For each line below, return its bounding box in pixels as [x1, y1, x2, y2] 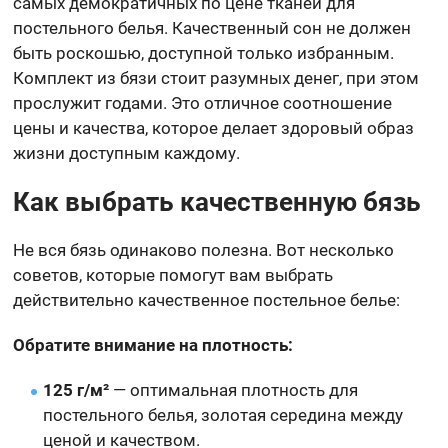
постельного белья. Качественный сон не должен [13, 17, 412, 38]
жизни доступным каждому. [13, 142, 241, 163]
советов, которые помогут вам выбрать [13, 264, 334, 285]
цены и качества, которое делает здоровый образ [13, 117, 415, 138]
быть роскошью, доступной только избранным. [13, 42, 395, 63]
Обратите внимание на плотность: [13, 334, 294, 355]
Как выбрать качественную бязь [13, 186, 422, 217]
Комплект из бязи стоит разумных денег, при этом [13, 67, 420, 88]
